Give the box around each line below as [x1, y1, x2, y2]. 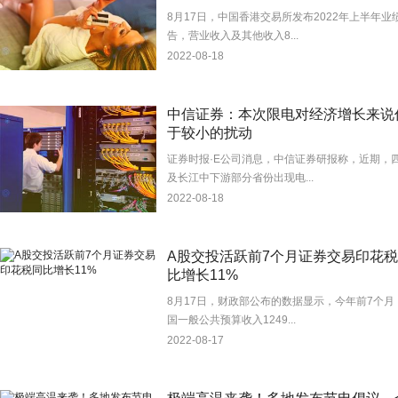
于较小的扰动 [167, 125, 252, 140]
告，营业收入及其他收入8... [167, 29, 298, 42]
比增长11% [167, 267, 238, 283]
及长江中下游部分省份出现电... [167, 171, 314, 184]
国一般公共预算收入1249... [167, 314, 296, 326]
